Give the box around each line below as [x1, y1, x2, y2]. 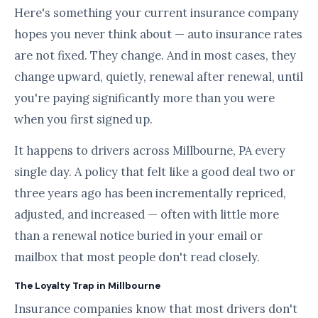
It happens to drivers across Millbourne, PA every [14, 143, 285, 158]
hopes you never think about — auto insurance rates [14, 26, 302, 42]
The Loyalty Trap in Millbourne [14, 280, 160, 292]
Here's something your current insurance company [14, 5, 299, 21]
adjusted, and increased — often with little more [14, 207, 279, 222]
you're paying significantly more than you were [14, 90, 275, 106]
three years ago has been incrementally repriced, [14, 185, 286, 201]
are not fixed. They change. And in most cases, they [14, 48, 296, 63]
